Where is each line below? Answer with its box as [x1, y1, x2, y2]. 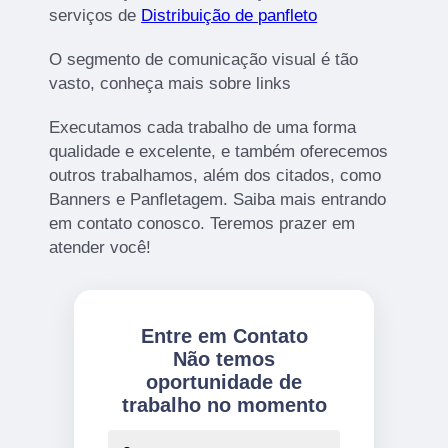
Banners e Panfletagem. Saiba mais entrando [49, 189, 387, 209]
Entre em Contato [140, 324, 308, 347]
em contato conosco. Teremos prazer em [49, 213, 356, 233]
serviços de [49, 5, 142, 25]
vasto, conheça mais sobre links [49, 73, 292, 93]
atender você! [49, 237, 152, 257]
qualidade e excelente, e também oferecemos [49, 141, 389, 161]
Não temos [173, 347, 275, 370]
